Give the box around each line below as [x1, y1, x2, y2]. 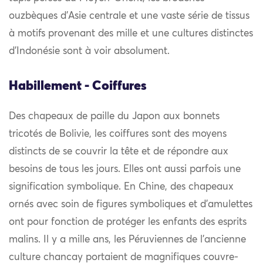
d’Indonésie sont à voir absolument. [9, 46, 170, 57]
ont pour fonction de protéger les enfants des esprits [9, 217, 247, 228]
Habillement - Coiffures [9, 80, 147, 93]
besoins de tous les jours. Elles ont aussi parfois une [9, 164, 241, 175]
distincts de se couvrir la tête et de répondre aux [9, 147, 228, 157]
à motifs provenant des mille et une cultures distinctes [9, 29, 253, 39]
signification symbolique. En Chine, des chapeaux [9, 182, 234, 193]
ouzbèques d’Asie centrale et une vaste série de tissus [9, 11, 249, 22]
